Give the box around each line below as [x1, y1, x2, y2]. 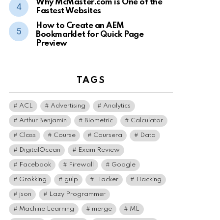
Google [111, 162, 136, 168]
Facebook [19, 162, 51, 168]
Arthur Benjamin [19, 117, 67, 124]
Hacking [136, 176, 162, 183]
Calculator [131, 117, 163, 124]
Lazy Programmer [49, 191, 106, 197]
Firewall [69, 162, 94, 168]
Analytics [103, 103, 131, 109]
